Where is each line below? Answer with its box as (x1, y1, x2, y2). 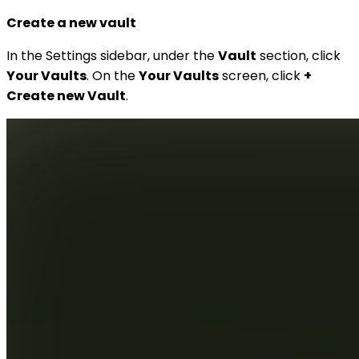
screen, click (219, 66, 304, 85)
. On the (87, 66, 139, 85)
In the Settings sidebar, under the (6, 46, 218, 65)
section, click (256, 46, 341, 65)
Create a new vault (6, 13, 136, 32)
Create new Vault (6, 86, 126, 105)
